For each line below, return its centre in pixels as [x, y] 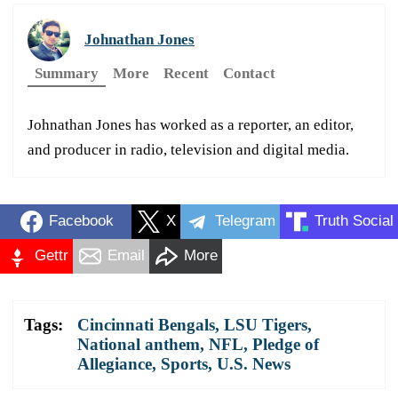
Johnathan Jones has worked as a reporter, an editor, [191, 124]
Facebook [81, 221]
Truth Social [354, 221]
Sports [184, 363]
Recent [186, 73]
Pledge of [286, 344]
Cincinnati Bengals [146, 324]
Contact [249, 73]
